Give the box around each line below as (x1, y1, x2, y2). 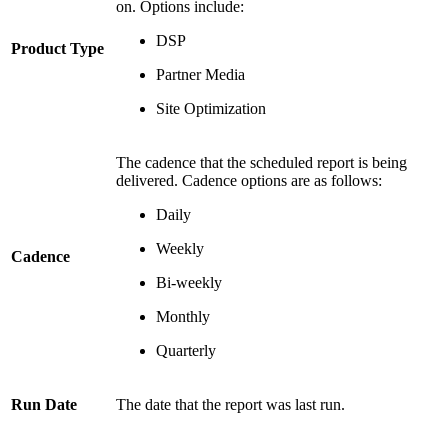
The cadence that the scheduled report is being (116, 153, 407, 171)
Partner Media (156, 65, 245, 83)
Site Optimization (156, 99, 266, 117)
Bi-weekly (156, 273, 222, 291)
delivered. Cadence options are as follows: (116, 171, 382, 189)
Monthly (156, 307, 210, 325)
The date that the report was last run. (116, 395, 345, 413)
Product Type (11, 39, 104, 57)
